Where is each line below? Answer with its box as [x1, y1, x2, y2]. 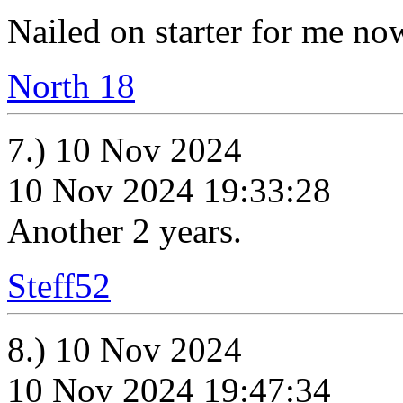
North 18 [7, 67, 135, 105]
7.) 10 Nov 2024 [7, 130, 242, 169]
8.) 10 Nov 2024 [7, 330, 242, 369]
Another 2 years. [7, 211, 242, 250]
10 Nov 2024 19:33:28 [7, 171, 331, 210]
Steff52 [7, 266, 111, 305]
